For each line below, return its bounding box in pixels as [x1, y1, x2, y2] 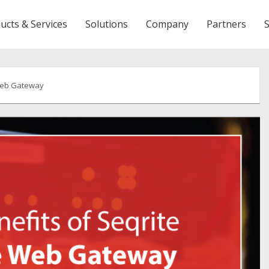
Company [146, 17, 189, 31]
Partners [207, 17, 246, 31]
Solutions [85, 17, 128, 31]
